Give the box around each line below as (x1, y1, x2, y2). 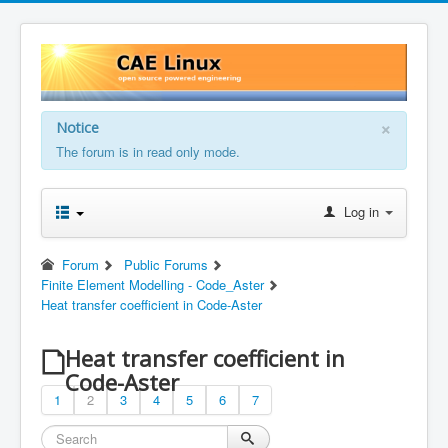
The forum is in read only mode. (56, 141, 240, 161)
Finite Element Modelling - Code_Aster (41, 274, 264, 294)
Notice (56, 117, 99, 137)
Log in (344, 201, 379, 221)
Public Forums (123, 254, 208, 274)
